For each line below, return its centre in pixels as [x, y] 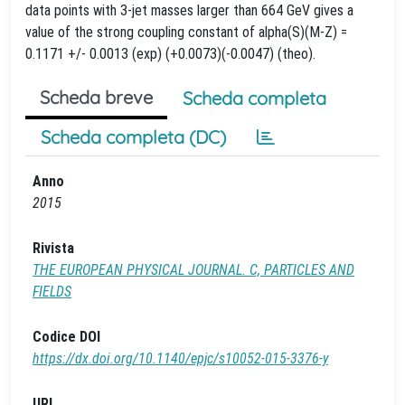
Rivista [53, 248]
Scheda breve [96, 97]
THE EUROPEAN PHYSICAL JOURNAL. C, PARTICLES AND [193, 270]
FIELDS [52, 292]
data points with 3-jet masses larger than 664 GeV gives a [189, 10]
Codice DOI [66, 337]
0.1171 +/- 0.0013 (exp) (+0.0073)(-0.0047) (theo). [170, 54]
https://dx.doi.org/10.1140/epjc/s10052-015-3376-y [180, 358]
